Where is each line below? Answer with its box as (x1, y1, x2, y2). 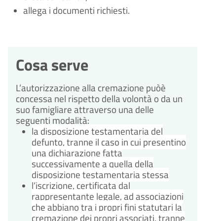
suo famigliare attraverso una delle (16, 103, 154, 117)
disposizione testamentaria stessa (32, 168, 169, 182)
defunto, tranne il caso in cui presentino (32, 135, 186, 149)
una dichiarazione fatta (32, 146, 122, 160)
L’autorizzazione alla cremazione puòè (16, 81, 166, 95)
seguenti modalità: (16, 113, 89, 128)
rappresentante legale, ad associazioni (32, 189, 184, 204)
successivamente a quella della (32, 157, 153, 171)
